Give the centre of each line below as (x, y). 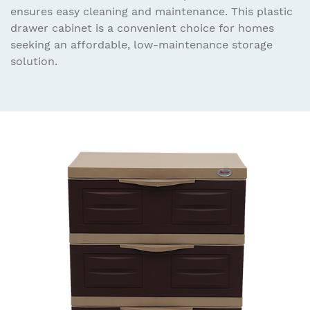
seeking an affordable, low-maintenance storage (142, 44)
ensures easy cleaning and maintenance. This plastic (152, 11)
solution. (34, 61)
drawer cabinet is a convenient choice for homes (142, 28)
